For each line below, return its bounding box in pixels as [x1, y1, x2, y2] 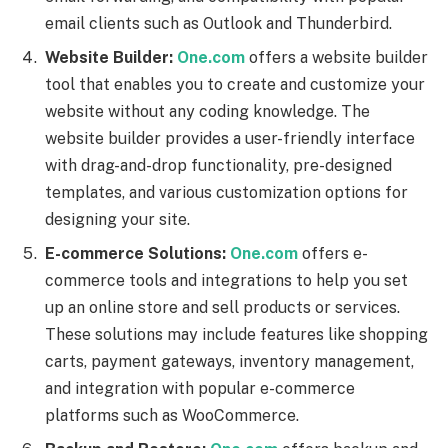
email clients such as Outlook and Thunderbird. [45, 14, 392, 34]
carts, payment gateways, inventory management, [45, 352, 414, 372]
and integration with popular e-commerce [45, 379, 355, 399]
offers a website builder [245, 48, 428, 68]
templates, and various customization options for [45, 183, 408, 203]
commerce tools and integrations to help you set [45, 271, 408, 291]
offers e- [298, 244, 368, 264]
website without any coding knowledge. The [45, 102, 370, 122]
